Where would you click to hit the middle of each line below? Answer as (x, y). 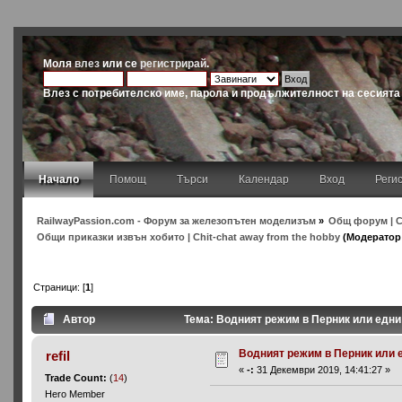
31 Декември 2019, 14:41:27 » (323, 370)
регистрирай (174, 63)
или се (120, 63)
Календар (263, 179)
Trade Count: (78, 378)
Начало (58, 179)
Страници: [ (59, 287)
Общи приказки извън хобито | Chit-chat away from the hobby (188, 236)
